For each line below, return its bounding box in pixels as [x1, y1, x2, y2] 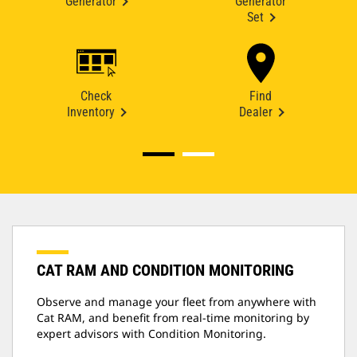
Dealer [238, 104, 273, 120]
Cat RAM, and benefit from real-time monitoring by [37, 310, 309, 326]
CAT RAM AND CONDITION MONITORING [37, 261, 294, 280]
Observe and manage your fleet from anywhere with [37, 294, 316, 310]
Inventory [67, 104, 116, 120]
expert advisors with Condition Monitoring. [37, 326, 266, 342]
